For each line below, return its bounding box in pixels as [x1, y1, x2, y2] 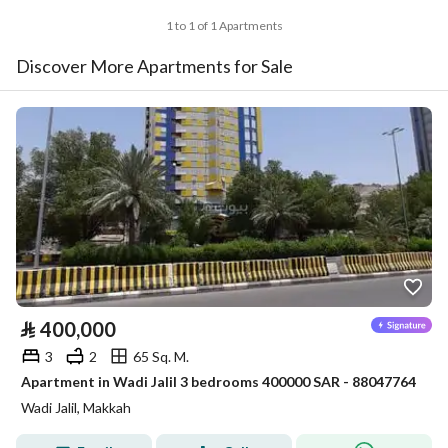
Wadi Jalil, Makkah [21, 399, 131, 416]
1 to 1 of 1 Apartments [165, 18, 283, 33]
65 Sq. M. [133, 347, 189, 365]
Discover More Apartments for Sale [16, 55, 293, 77]
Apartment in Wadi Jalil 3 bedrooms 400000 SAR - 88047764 [21, 373, 416, 390]
